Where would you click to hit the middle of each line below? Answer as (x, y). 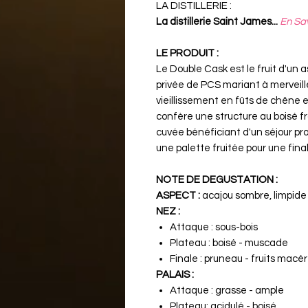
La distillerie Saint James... (217, 21)
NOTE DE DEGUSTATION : (217, 179)
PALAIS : (175, 274)
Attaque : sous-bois (214, 227)
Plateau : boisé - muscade (229, 243)
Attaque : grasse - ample (227, 290)
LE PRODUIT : (187, 53)
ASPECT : (178, 195)
